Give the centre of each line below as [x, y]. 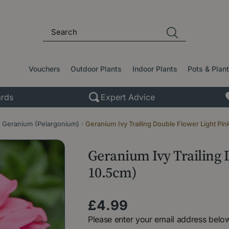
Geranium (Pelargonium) [41, 123]
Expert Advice [128, 97]
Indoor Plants [155, 69]
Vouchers [45, 69]
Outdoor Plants [96, 69]
